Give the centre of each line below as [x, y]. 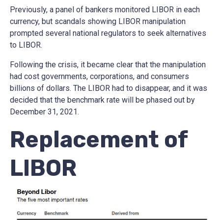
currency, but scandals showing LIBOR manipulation [98, 21]
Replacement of [99, 139]
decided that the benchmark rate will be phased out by [102, 100]
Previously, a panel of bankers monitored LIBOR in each [105, 9]
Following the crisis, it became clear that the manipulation [108, 64]
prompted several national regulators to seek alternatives [108, 33]
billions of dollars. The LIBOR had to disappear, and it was [109, 88]
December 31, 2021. [44, 111]
